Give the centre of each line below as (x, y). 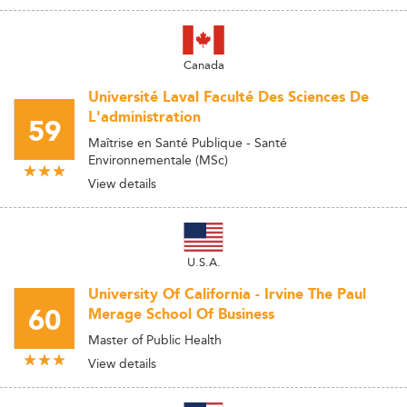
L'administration (144, 118)
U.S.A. (203, 262)
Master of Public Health (155, 340)
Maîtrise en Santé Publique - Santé (188, 143)
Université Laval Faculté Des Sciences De (228, 98)
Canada (203, 65)
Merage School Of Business (181, 315)
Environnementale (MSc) (158, 160)
